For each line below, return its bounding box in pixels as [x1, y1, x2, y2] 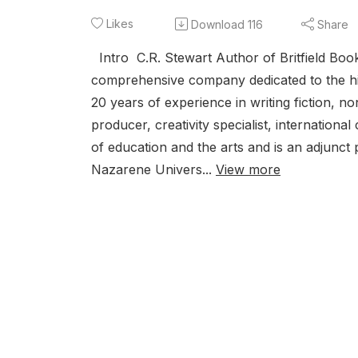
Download [191, 17, 245, 31]
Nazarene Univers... [91, 161, 216, 177]
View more [216, 161, 280, 177]
